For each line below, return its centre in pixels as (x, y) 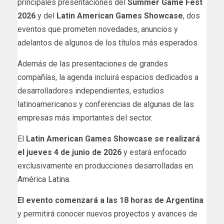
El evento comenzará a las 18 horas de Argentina (110, 200)
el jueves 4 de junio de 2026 (69, 152)
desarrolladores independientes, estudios (91, 90)
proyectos (132, 213)
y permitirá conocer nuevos (66, 213)
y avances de (173, 213)
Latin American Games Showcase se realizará (112, 138)
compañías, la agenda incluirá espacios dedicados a (108, 77)
